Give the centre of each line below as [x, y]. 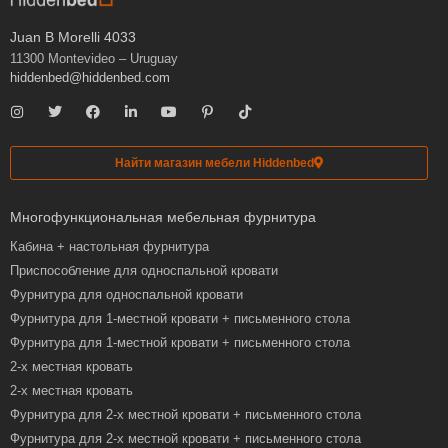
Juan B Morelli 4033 [73, 37]
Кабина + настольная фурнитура [109, 246]
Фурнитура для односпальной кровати [126, 294]
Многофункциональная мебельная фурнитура [163, 216]
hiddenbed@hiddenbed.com [90, 78]
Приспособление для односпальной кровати [144, 270]
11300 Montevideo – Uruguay [94, 59]
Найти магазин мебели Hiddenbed [214, 162]
